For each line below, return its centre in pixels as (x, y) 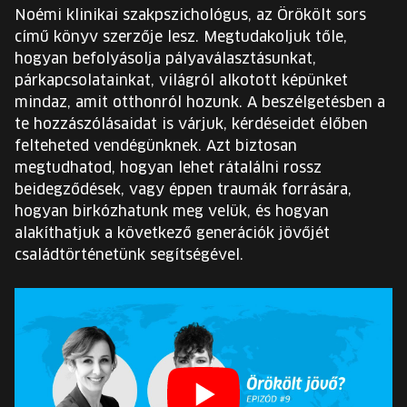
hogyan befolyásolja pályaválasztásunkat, (165, 59)
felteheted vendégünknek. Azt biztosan (156, 146)
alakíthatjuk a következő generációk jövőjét (172, 233)
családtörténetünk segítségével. (129, 255)
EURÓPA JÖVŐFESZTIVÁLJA (128, 8)
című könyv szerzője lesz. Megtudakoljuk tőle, (181, 37)
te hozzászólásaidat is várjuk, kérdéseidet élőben (191, 124)
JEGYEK (55, 161)
